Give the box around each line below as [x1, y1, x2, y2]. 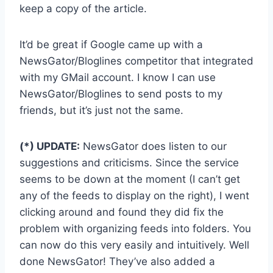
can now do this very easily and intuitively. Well [19, 238, 249, 251]
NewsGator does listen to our [80, 140, 227, 152]
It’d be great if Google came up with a [19, 38, 203, 51]
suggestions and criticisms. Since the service [19, 156, 239, 169]
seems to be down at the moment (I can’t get [19, 172, 240, 185]
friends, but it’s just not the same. [19, 104, 183, 116]
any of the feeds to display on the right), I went [19, 189, 249, 202]
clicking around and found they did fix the [19, 205, 224, 218]
